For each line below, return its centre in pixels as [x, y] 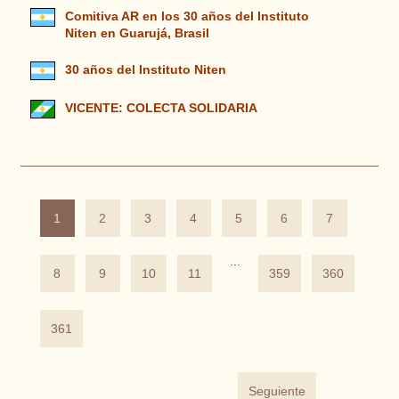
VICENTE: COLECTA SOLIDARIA [160, 108]
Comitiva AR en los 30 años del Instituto [187, 16]
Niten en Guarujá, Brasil [137, 33]
